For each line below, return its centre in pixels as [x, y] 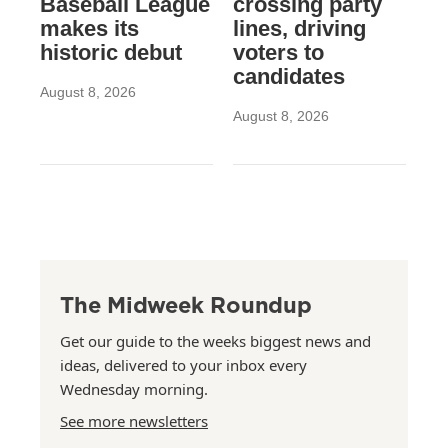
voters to [278, 52]
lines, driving [299, 28]
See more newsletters [134, 420]
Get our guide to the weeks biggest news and [215, 340]
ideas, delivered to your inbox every [183, 364]
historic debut [111, 52]
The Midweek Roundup [186, 304]
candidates [288, 76]
